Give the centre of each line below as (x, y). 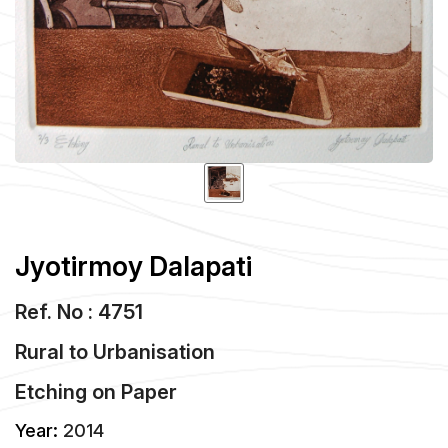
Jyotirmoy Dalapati (133, 266)
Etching (51, 391)
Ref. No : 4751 (79, 311)
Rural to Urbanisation (115, 351)
